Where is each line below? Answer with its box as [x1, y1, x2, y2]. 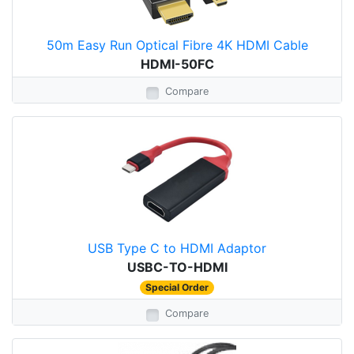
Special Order [145, 281, 209, 293]
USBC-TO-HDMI [126, 259, 228, 275]
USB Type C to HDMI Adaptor [88, 240, 266, 256]
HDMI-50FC [140, 56, 214, 72]
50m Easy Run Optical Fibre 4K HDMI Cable [46, 37, 308, 53]
